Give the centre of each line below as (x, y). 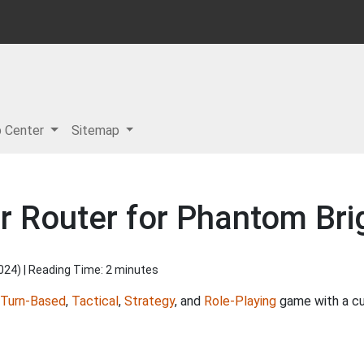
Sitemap (97, 130)
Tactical (95, 301)
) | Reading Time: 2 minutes (88, 270)
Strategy (149, 301)
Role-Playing (240, 301)
